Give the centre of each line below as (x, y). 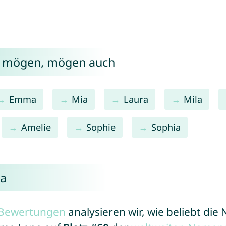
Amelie (36, 127)
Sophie (101, 127)
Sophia (166, 127)
